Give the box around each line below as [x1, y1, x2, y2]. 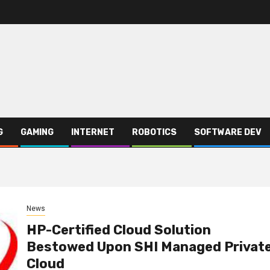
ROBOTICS [132, 127, 177, 137]
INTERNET [71, 127, 115, 137]
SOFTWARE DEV [194, 127, 262, 137]
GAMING [20, 127, 54, 137]
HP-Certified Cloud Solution [26, 222, 211, 239]
